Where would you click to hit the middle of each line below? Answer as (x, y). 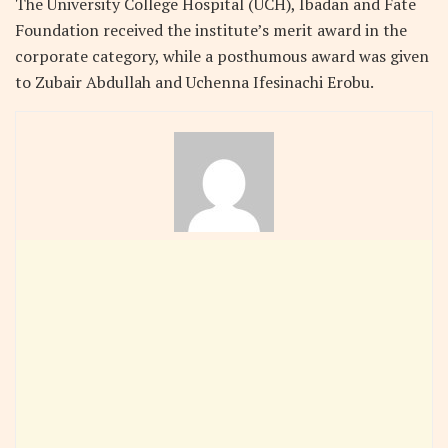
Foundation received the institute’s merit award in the (211, 29)
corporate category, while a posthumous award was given (222, 55)
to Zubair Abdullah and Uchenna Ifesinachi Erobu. (194, 81)
